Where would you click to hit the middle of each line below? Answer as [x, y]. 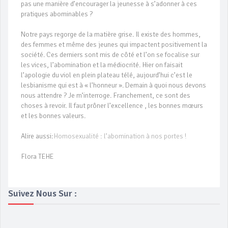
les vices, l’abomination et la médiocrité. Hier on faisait [102, 65]
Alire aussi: [37, 136]
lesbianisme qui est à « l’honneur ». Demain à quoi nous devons [113, 85]
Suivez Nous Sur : [42, 193]
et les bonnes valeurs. [53, 116]
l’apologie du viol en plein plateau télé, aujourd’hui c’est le [107, 75]
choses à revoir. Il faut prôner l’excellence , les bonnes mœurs [112, 106]
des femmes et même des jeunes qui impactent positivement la [114, 45]
